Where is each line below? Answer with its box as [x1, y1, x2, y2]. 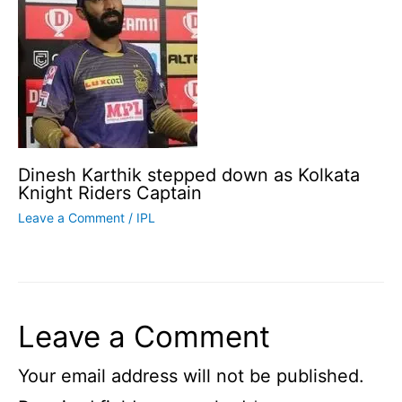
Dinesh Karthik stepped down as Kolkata [18, 164, 360, 187]
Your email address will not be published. [18, 365, 364, 388]
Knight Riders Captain [18, 182, 202, 205]
